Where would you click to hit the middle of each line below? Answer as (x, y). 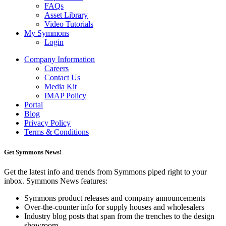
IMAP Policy (65, 96)
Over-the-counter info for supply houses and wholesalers (114, 207)
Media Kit (61, 87)
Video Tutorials (69, 24)
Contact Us (62, 78)
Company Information (60, 60)
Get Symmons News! (33, 152)
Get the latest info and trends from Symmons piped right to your (105, 172)
